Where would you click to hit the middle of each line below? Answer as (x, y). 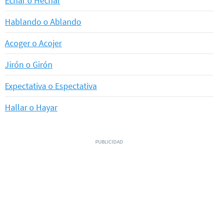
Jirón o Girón (29, 65)
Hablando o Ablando (43, 22)
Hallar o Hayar (31, 108)
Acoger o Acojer (33, 43)
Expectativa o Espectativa (51, 86)
